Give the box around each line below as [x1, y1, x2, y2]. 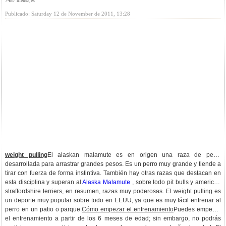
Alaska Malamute [82, 179, 131, 186]
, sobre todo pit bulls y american [130, 179, 221, 186]
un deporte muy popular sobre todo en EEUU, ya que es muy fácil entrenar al [5, 197, 221, 204]
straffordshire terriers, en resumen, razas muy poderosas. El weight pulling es [5, 188, 221, 195]
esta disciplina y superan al [5, 179, 83, 186]
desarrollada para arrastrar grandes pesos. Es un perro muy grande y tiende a [5, 160, 221, 167]
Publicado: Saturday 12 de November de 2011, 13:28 [5, 11, 130, 17]
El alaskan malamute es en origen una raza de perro [47, 151, 221, 158]
